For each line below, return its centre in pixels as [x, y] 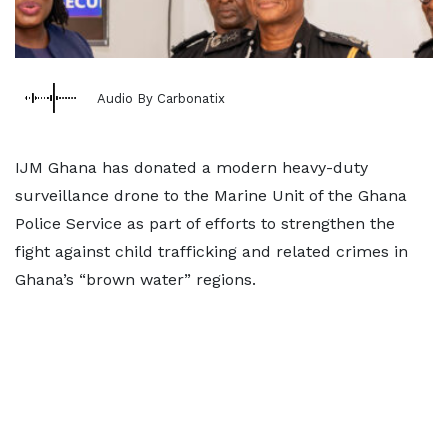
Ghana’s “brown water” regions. [135, 279]
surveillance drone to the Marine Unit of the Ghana [211, 195]
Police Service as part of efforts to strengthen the [205, 223]
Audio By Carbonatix [161, 98]
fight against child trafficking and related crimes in [211, 251]
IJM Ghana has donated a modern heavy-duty [191, 167]
